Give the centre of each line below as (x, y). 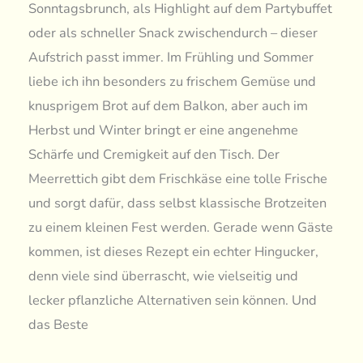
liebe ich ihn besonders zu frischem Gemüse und (173, 81)
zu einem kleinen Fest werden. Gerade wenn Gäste (181, 227)
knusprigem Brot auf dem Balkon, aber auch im (169, 105)
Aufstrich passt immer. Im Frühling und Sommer (171, 57)
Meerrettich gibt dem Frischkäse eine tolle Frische (178, 178)
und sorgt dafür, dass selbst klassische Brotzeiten (178, 203)
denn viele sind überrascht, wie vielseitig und (164, 275)
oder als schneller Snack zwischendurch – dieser (173, 32)
